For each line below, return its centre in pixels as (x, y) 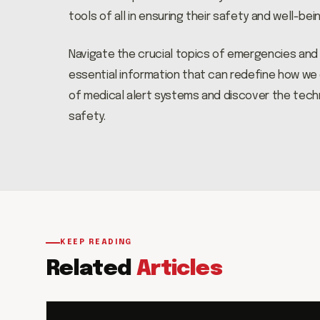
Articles (179, 269)
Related (91, 269)
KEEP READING (96, 242)
